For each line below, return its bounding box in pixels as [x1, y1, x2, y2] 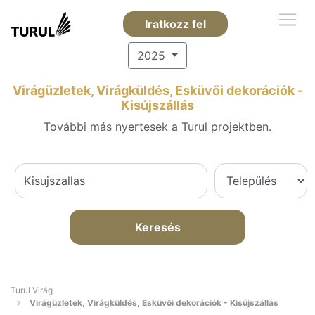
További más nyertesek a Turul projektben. [44, 120, 271, 134]
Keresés [134, 220, 181, 234]
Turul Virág [11, 285, 53, 295]
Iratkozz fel [144, 17, 206, 31]
